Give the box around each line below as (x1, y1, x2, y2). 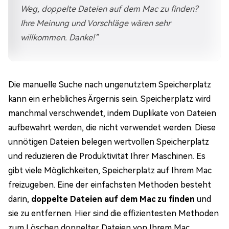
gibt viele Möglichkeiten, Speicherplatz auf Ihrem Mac (8, 166, 212, 175)
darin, (8, 194, 31, 204)
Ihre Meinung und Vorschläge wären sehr (20, 18, 171, 28)
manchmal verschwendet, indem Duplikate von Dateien (8, 108, 216, 118)
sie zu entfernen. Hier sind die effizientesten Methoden (8, 209, 219, 218)
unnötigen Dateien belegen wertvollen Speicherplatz (8, 137, 209, 147)
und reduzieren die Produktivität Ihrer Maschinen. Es (8, 151, 205, 161)
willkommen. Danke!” (20, 33, 99, 42)
